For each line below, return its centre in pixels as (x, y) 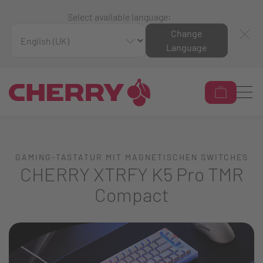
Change (187, 33)
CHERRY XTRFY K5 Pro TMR (131, 174)
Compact (131, 195)
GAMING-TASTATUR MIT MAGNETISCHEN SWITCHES (131, 157)
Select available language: (119, 17)
